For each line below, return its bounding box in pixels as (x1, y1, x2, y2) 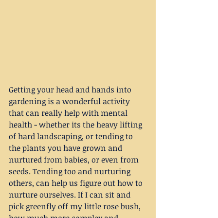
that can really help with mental (9, 108, 129, 119)
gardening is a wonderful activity (9, 96, 132, 107)
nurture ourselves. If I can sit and (9, 189, 132, 200)
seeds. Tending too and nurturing (9, 166, 132, 177)
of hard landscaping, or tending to (9, 131, 135, 142)
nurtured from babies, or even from (9, 154, 141, 165)
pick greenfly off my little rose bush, (9, 201, 143, 212)
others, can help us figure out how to (9, 178, 145, 189)
